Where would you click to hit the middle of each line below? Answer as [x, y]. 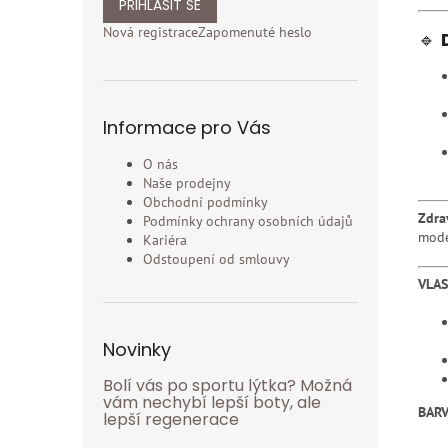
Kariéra [165, 240]
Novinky [137, 349]
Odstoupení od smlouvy [216, 259]
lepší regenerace [171, 419]
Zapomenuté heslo [255, 32]
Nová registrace [150, 32]
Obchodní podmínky [205, 202]
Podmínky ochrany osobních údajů [248, 221]
